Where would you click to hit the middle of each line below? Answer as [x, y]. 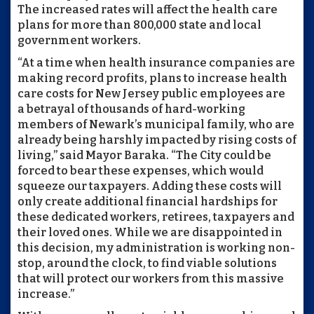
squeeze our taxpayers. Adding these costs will [150, 186]
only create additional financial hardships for [148, 202]
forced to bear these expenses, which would [141, 171]
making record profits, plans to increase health [152, 78]
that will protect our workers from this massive [151, 279]
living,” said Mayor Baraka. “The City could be [144, 156]
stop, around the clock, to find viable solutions [147, 264]
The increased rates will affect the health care [148, 10]
